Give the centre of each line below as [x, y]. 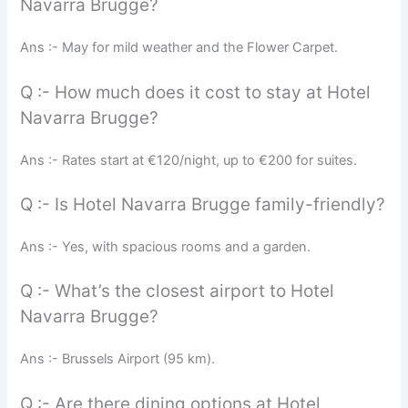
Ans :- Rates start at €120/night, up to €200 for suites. [189, 160]
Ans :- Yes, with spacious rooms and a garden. [166, 246]
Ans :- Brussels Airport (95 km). [118, 359]
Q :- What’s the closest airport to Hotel [178, 291]
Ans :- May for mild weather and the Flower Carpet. [179, 48]
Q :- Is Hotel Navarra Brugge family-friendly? [203, 204]
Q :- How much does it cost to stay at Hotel [196, 92]
